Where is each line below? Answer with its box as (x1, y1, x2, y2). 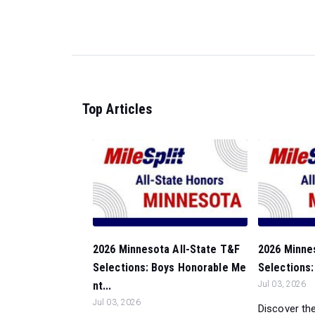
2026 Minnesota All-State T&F (93, 243, 240, 257)
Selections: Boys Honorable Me (93, 261, 246, 275)
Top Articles (82, 100, 153, 117)
